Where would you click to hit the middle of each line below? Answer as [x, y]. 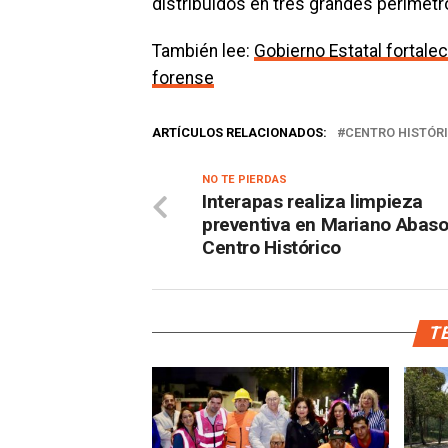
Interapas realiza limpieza [313, 201]
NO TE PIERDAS [244, 179]
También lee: [203, 50]
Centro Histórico [271, 247]
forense [183, 77]
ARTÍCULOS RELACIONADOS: [239, 132]
